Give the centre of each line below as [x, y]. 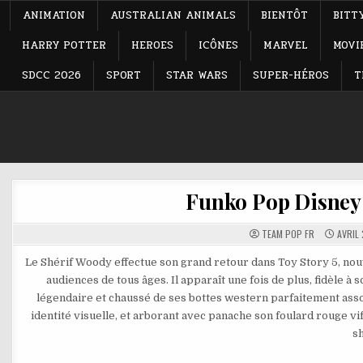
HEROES [152, 45]
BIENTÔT [284, 15]
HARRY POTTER [64, 45]
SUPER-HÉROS [291, 75]
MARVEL [286, 45]
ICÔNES [218, 45]
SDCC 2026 [51, 75]
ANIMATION [54, 15]
